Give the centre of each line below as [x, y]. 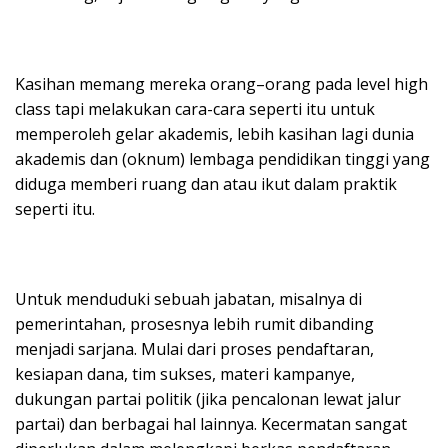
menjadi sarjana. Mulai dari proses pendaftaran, [194, 348]
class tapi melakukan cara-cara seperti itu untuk [195, 108]
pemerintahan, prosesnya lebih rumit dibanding [194, 323]
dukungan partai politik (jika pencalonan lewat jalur [208, 398]
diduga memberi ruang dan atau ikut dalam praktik [206, 183]
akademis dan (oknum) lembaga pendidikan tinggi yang [222, 158]
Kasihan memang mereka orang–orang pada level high [221, 83]
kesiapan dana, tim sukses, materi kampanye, [185, 373]
